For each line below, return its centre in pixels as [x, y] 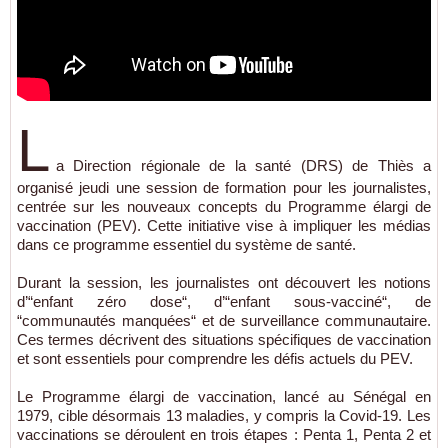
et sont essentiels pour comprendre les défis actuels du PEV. [215, 358]
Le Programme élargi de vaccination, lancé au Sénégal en [224, 396]
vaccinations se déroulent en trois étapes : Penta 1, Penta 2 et [224, 434]
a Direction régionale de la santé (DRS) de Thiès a [243, 165]
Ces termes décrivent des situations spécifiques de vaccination [224, 339]
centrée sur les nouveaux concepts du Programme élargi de [224, 206]
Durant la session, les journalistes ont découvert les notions [224, 282]
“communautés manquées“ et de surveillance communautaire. [224, 320]
